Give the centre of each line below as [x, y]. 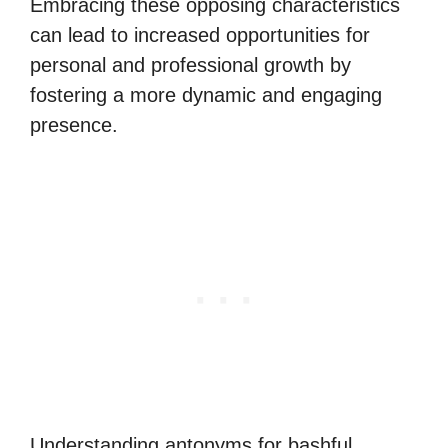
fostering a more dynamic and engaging [206, 95]
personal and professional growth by [190, 65]
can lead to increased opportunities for [200, 35]
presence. [74, 125]
